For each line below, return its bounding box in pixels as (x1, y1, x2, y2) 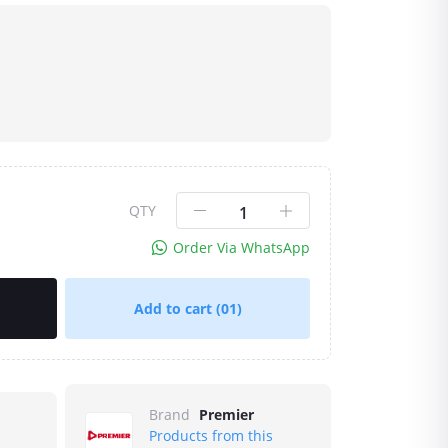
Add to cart (133, 299, 216, 318)
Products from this (149, 426, 273, 445)
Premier (199, 405, 254, 424)
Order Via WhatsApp (173, 238, 310, 257)
